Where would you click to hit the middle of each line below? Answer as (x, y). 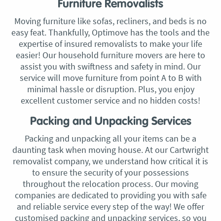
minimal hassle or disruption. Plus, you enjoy (110, 89)
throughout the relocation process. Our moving (110, 184)
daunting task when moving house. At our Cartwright (110, 150)
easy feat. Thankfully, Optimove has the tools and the (110, 32)
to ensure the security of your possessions (110, 172)
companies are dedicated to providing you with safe (110, 195)
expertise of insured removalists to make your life (110, 44)
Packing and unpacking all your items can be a (110, 138)
